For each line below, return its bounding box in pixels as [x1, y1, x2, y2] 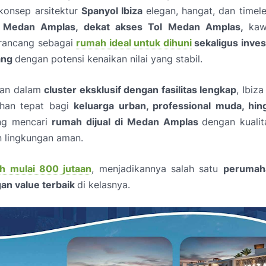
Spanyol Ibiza [81, 5, 146, 17]
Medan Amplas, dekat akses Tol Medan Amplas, [2, 21, 249, 33]
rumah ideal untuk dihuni [76, 37, 192, 49]
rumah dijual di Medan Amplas [52, 116, 202, 128]
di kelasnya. [77, 179, 130, 191]
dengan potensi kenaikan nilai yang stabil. [15, 53, 202, 65]
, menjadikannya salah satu [91, 163, 223, 175]
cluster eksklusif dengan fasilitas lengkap [44, 84, 237, 96]
